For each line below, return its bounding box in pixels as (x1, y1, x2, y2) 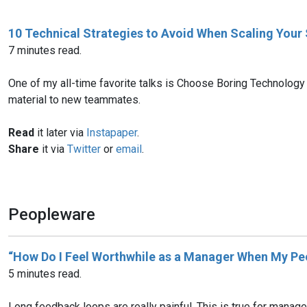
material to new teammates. (8, 93, 140, 106)
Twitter (67, 142, 101, 156)
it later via (34, 125, 86, 139)
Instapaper (86, 125, 137, 139)
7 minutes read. (8, 43, 82, 57)
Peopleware (8, 204, 95, 224)
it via (39, 142, 67, 156)
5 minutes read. (8, 267, 82, 280)
